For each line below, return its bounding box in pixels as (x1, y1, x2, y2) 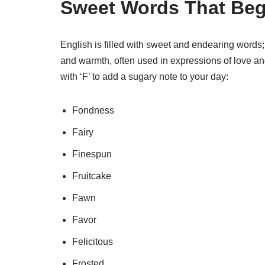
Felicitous (72, 237, 113, 247)
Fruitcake (72, 171, 111, 181)
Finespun (72, 149, 112, 159)
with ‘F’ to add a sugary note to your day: (60, 72, 228, 82)
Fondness (72, 105, 114, 115)
